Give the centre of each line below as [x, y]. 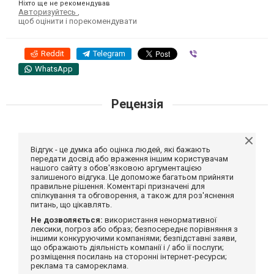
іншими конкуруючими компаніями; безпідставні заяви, [134, 238]
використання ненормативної [160, 220]
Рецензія [137, 104]
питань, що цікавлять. [71, 204]
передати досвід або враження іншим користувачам [129, 158]
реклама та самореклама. [80, 265]
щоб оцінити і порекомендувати [78, 21]
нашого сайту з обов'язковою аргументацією [116, 168]
